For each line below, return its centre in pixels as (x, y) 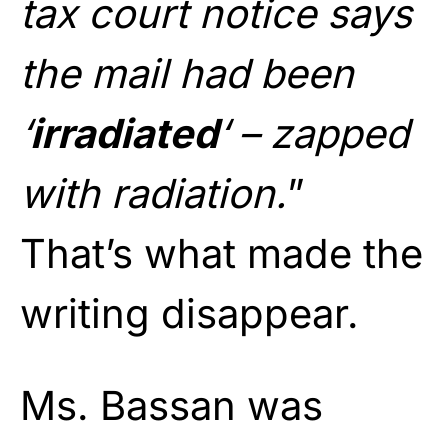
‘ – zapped (313, 133)
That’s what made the (221, 253)
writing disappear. (189, 313)
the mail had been (187, 73)
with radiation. (153, 193)
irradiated (124, 133)
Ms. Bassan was (171, 405)
